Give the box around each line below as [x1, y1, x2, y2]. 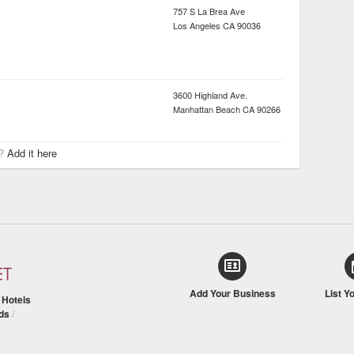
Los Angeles [173, 19, 220, 32]
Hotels [2, 292, 31, 307]
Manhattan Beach [173, 103, 240, 115]
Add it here [7, 145, 57, 161]
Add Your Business [189, 286, 276, 301]
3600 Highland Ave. [173, 88, 247, 101]
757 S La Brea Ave [173, 5, 245, 17]
